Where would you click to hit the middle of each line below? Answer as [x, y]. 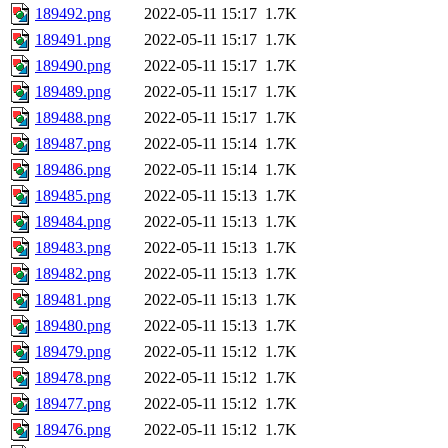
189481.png [73, 300]
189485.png [73, 196]
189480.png [73, 326]
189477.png [73, 404]
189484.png [73, 222]
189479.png [73, 352]
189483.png [73, 248]
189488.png [73, 118]
